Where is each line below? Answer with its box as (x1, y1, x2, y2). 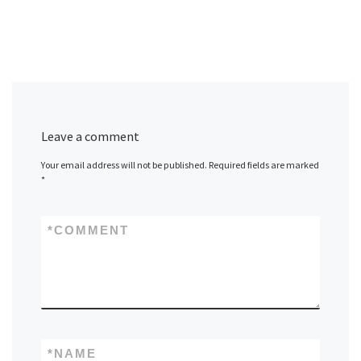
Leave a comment (41, 127, 140, 144)
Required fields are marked (209, 159, 320, 172)
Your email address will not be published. (41, 159, 208, 172)
